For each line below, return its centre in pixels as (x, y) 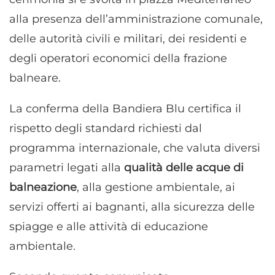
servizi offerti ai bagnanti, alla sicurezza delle (132, 207)
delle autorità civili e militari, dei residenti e (128, 38)
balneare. (35, 78)
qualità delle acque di (184, 167)
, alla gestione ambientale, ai (156, 187)
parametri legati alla (67, 167)
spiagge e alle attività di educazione (109, 226)
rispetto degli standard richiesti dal (106, 128)
